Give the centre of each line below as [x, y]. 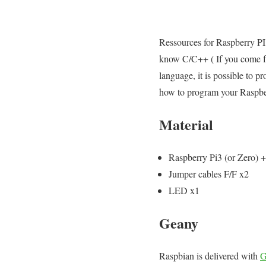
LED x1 [184, 190]
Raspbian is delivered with [210, 255]
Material [186, 124]
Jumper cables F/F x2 [209, 173]
